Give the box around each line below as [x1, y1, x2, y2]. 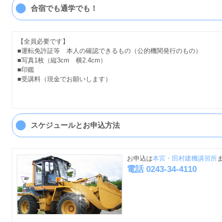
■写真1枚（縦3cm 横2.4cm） [17, 56, 107, 64]
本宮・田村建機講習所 [153, 155, 217, 163]
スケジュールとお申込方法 [31, 121, 120, 129]
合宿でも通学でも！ [31, 4, 98, 12]
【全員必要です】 [17, 38, 69, 46]
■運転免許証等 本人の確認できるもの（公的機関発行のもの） [17, 47, 202, 55]
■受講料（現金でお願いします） [17, 75, 111, 83]
